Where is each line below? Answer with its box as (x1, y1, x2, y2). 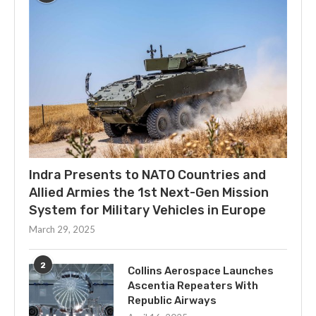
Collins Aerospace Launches (128, 265, 274, 278)
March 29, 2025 (29, 224, 95, 236)
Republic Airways (128, 294, 217, 308)
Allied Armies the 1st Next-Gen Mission (29, 185, 269, 201)
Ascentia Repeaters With (128, 279, 258, 293)
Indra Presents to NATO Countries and (29, 167, 266, 183)
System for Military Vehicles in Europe (29, 202, 266, 219)
